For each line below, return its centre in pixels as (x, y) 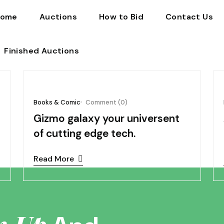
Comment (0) (106, 102)
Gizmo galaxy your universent (106, 118)
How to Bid (121, 17)
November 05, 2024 (161, 75)
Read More (54, 159)
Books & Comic (57, 102)
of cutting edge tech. (84, 133)
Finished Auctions (41, 51)
